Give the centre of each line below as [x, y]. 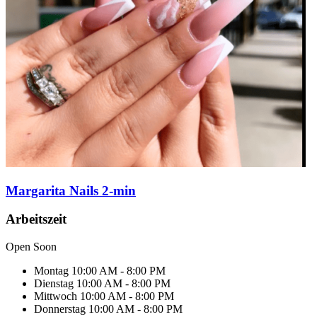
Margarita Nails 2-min [71, 190]
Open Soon [31, 247]
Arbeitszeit [36, 219]
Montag [51, 271]
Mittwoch [56, 296]
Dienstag [54, 284]
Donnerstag [60, 309]
